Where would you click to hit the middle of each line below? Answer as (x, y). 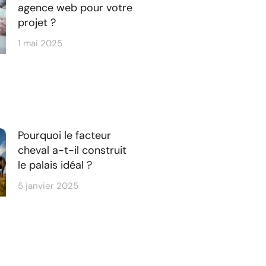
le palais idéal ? (55, 165)
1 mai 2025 (40, 43)
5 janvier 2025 (48, 186)
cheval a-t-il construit (72, 150)
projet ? (37, 22)
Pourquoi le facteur (65, 135)
